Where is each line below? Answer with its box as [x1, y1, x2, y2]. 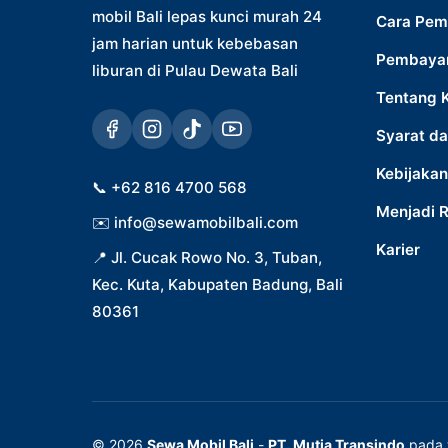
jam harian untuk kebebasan [92, 33, 298, 53]
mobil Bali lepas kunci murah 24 [92, 6, 322, 26]
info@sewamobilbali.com [114, 212, 298, 232]
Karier [375, 240, 420, 259]
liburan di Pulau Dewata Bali [92, 60, 298, 80]
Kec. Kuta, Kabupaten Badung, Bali [92, 274, 343, 294]
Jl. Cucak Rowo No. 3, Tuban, [111, 247, 322, 267]
